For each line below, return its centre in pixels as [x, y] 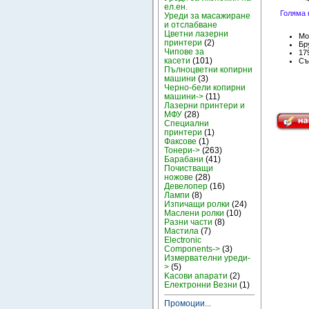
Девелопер [186, 186]
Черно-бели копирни [205, 87]
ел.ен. [176, 7]
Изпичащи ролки [197, 204]
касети [178, 60]
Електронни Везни [201, 285]
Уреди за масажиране [208, 16]
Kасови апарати [196, 276]
